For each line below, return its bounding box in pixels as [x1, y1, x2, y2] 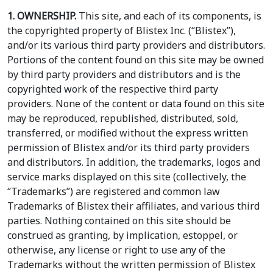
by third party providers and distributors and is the [7, 68, 241, 82]
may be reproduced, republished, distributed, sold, [7, 112, 238, 126]
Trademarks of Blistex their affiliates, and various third [7, 199, 260, 213]
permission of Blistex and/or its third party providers [7, 141, 250, 155]
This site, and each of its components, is [76, 9, 261, 23]
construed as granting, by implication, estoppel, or [7, 229, 238, 243]
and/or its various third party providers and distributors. [7, 38, 265, 52]
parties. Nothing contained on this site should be [7, 214, 231, 228]
